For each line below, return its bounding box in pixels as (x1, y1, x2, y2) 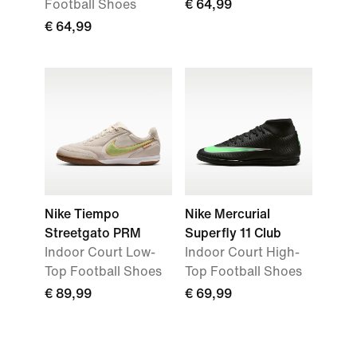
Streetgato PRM (45, 226, 141, 240)
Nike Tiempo (45, 207, 120, 221)
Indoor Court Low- (45, 245, 155, 259)
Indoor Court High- (185, 245, 300, 259)
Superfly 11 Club (185, 226, 281, 240)
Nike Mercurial (185, 207, 270, 221)
